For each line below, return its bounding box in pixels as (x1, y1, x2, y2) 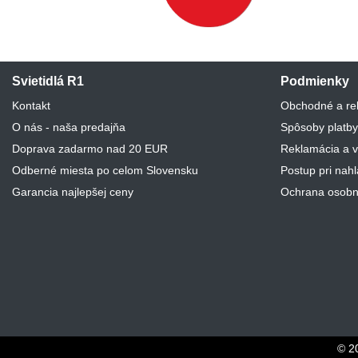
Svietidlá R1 (12, 74, 84, 88)
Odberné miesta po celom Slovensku (12, 163, 198, 177)
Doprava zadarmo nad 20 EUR (12, 141, 168, 155)
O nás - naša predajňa (12, 120, 125, 133)
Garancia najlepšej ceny (12, 185, 133, 198)
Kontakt (12, 98, 50, 112)
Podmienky (280, 74, 349, 88)
